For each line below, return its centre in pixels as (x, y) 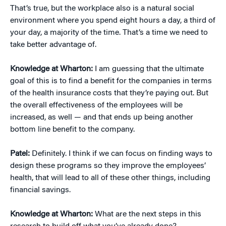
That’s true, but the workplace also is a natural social (102, 9)
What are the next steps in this (148, 215)
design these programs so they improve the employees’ (108, 166)
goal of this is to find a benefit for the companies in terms (111, 81)
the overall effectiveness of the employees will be (96, 106)
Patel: (21, 154)
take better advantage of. (53, 45)
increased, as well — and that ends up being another (102, 118)
